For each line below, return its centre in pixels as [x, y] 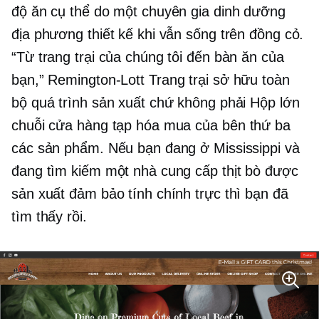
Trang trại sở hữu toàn [217, 80]
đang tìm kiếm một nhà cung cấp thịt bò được [155, 171]
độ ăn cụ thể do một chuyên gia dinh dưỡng [148, 12]
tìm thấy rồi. [49, 217]
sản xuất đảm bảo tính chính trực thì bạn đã [150, 194]
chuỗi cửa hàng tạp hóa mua [104, 126]
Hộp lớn [275, 103]
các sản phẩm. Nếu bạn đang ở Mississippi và [156, 148]
